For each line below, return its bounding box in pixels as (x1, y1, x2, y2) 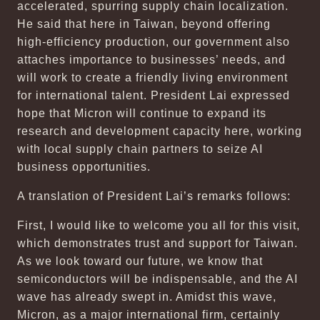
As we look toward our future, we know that (17, 255, 263, 267)
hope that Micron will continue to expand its (17, 107, 266, 119)
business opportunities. (17, 161, 151, 173)
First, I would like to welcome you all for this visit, (17, 219, 300, 231)
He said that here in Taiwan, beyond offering (17, 18, 271, 30)
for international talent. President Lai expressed (17, 89, 290, 101)
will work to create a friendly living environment (17, 71, 288, 84)
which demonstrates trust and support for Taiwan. (17, 237, 298, 249)
